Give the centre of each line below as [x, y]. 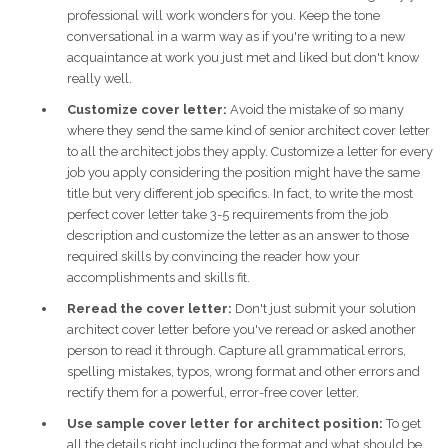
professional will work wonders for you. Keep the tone [223, 16]
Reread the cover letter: [149, 309]
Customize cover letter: [147, 110]
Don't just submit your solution [324, 309]
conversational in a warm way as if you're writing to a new [236, 37]
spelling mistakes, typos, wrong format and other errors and [243, 372]
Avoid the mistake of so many [315, 110]
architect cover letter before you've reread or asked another [241, 330]
